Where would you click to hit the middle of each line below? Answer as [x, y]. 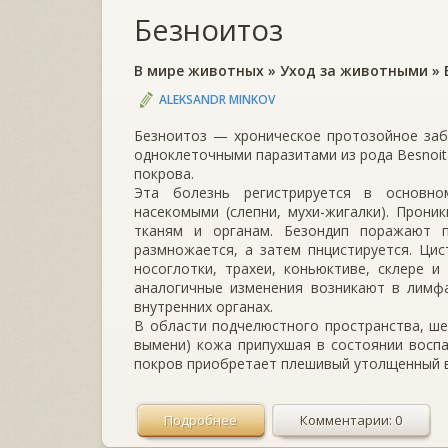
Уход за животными [354, 71]
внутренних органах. [203, 307]
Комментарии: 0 [351, 420]
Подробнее [200, 420]
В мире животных [199, 71]
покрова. [164, 174]
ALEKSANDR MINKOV [217, 100]
